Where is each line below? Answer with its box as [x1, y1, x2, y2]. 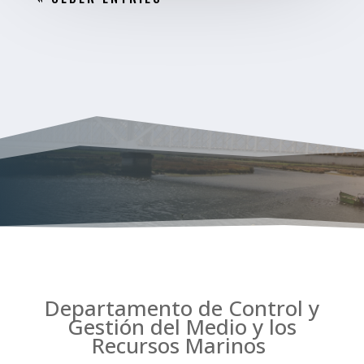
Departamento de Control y [44, 292, 319, 323]
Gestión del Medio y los [67, 311, 297, 341]
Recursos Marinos [92, 330, 272, 360]
